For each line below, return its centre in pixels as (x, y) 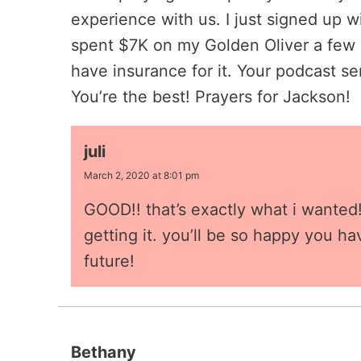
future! (109, 261)
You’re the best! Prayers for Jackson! (211, 97)
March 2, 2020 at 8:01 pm (141, 175)
